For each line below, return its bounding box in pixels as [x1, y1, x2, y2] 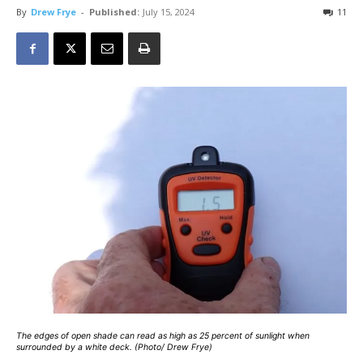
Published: [89, 6, 139, 18]
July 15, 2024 [143, 6, 194, 18]
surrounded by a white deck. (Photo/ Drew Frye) [16, 342, 212, 353]
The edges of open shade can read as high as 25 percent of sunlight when [16, 331, 310, 342]
